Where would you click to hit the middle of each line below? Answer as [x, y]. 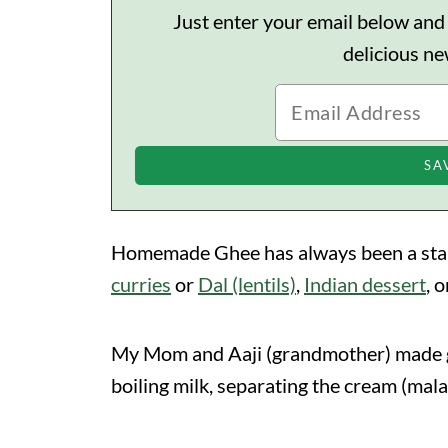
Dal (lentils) [247, 283]
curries [141, 283]
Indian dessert [365, 283]
